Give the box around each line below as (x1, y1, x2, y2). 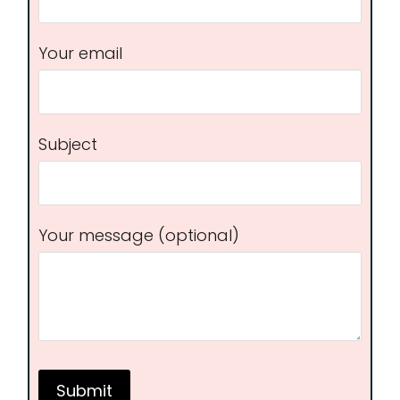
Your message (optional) (38, 224, 239, 246)
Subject (38, 133, 97, 155)
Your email (38, 42, 122, 64)
